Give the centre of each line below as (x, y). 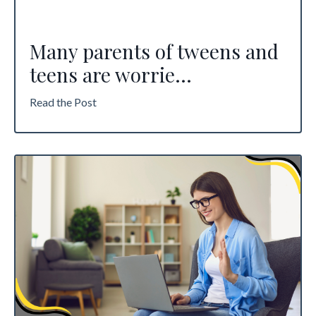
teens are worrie (102, 74)
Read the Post (63, 102)
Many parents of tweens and (154, 51)
